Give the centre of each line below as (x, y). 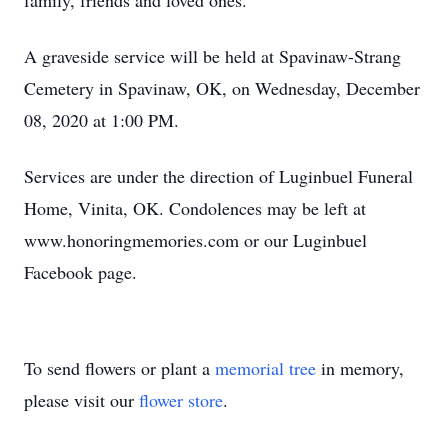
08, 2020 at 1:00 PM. (101, 120)
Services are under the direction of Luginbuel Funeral (218, 176)
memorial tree (265, 368)
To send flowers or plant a (119, 368)
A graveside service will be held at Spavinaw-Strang (212, 56)
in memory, (360, 368)
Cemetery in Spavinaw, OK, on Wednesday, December (222, 88)
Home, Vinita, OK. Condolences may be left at (195, 208)
